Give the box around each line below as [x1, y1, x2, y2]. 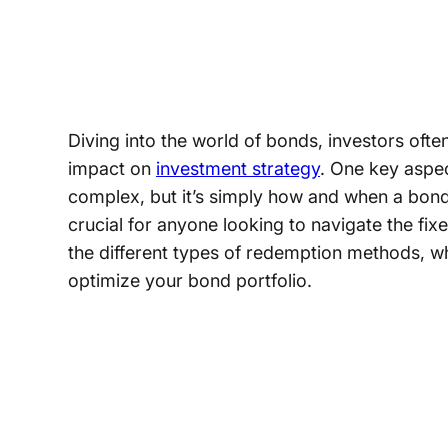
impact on [67, 157, 156, 179]
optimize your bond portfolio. [67, 269, 312, 291]
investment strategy [155, 157, 320, 179]
